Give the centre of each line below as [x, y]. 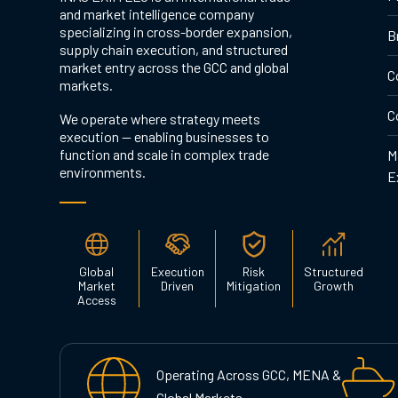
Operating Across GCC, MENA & [249, 375]
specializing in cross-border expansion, [176, 31]
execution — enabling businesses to [164, 136]
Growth [333, 285]
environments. [103, 171]
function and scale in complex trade [164, 154]
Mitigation [254, 285]
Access [96, 299]
